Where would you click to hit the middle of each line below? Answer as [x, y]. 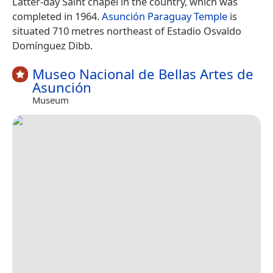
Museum [51, 100]
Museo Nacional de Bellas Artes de [143, 74]
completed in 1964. [57, 16]
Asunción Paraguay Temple [165, 16]
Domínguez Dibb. [52, 46]
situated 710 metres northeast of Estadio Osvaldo [127, 31]
